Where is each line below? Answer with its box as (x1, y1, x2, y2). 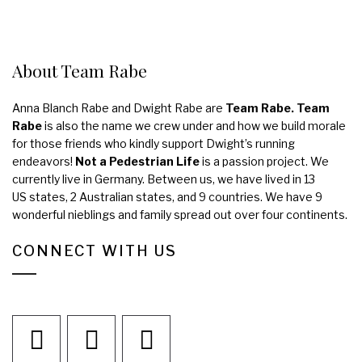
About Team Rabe (12, 58, 147, 82)
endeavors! (12, 154, 75, 168)
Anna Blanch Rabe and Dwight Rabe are (12, 100, 225, 115)
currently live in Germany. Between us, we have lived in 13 (12, 171, 315, 186)
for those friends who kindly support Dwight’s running (12, 136, 295, 150)
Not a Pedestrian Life (75, 154, 200, 168)
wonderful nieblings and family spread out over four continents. (12, 207, 347, 221)
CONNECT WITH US (12, 242, 177, 259)
